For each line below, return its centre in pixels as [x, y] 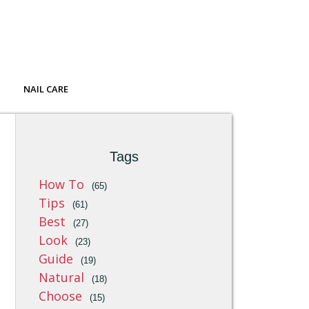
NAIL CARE [46, 89]
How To [62, 184]
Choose [61, 296]
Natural [62, 277]
